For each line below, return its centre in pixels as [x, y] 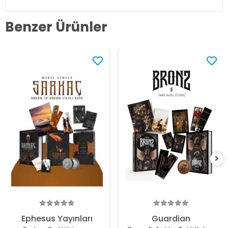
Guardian [171, 219]
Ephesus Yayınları [57, 219]
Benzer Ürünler [56, 27]
